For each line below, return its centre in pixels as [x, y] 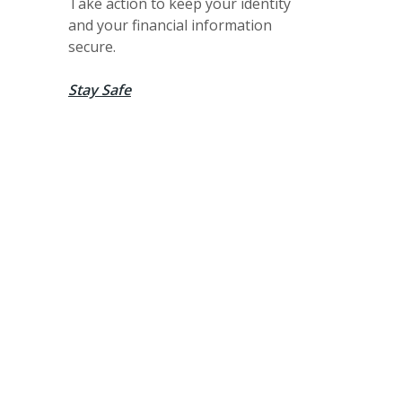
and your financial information [170, 25]
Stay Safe [99, 89]
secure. [92, 46]
